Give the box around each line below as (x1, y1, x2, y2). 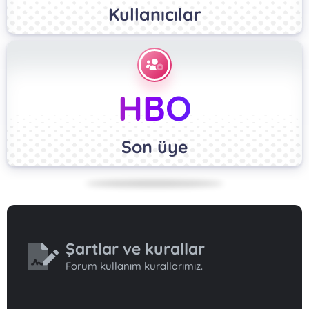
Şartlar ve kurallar (66, 238, 205, 259)
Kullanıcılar (108, 3, 201, 25)
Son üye (121, 135, 188, 157)
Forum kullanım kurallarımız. (66, 259, 203, 272)
